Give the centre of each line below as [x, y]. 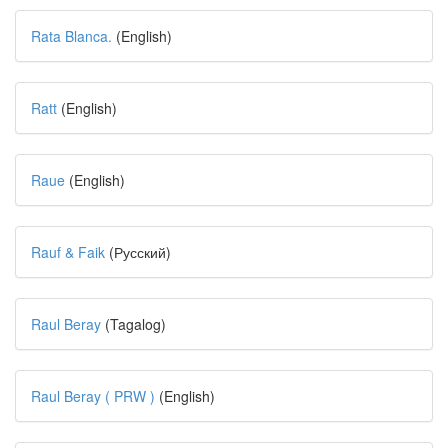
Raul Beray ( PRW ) [93, 396]
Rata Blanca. [71, 36]
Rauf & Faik [68, 252]
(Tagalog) [133, 324]
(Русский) [138, 252]
